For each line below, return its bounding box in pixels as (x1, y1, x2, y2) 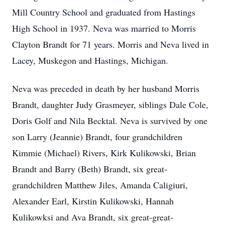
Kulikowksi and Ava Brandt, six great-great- (12, 211, 173, 223)
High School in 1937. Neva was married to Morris (12, 22, 196, 34)
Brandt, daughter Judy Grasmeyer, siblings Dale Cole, (12, 98, 208, 110)
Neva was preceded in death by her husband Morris (12, 82, 199, 94)
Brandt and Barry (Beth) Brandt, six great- (12, 163, 167, 175)
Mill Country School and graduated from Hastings (12, 6, 195, 18)
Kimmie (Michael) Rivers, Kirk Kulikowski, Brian (12, 147, 196, 159)
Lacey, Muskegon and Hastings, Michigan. (12, 54, 168, 66)
